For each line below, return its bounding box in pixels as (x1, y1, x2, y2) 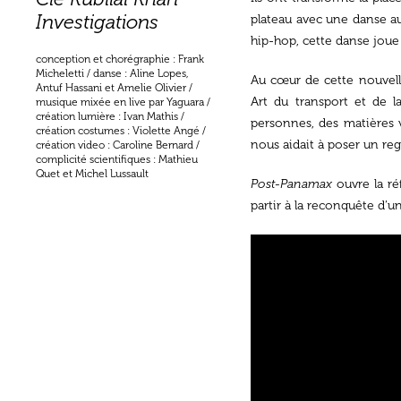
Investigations (36, 12, 158, 34)
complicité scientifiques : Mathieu (36, 153, 198, 166)
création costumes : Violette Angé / (36, 124, 206, 138)
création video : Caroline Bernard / (36, 139, 200, 152)
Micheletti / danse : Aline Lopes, (36, 67, 189, 81)
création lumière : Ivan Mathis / (36, 110, 184, 124)
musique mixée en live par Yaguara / (36, 96, 210, 109)
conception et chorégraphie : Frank (36, 53, 204, 66)
